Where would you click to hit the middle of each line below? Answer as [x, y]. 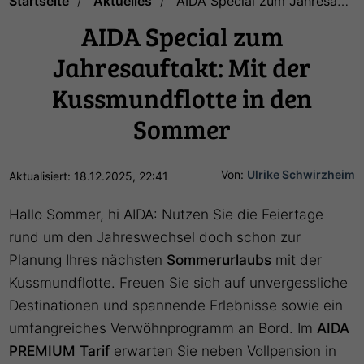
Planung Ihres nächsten [88, 259]
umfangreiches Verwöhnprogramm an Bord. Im [163, 327]
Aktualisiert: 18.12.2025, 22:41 [89, 175]
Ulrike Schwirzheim [301, 174]
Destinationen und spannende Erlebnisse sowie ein [176, 305]
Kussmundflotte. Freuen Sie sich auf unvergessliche [179, 282]
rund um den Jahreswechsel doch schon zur [155, 236]
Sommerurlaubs [219, 259]
